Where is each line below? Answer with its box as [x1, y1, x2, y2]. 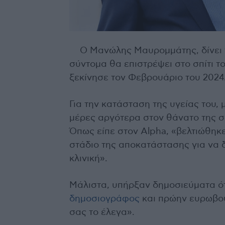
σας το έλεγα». [69, 207, 135, 217]
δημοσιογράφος [69, 194, 140, 203]
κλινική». [69, 154, 107, 163]
